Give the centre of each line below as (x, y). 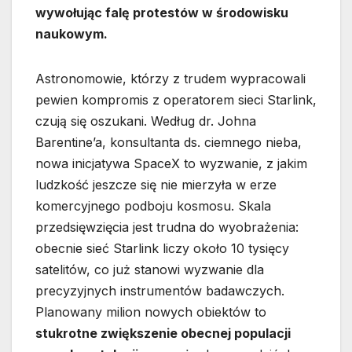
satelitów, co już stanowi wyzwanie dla (150, 270)
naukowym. (71, 34)
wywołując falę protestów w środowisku (162, 13)
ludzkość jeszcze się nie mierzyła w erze (156, 185)
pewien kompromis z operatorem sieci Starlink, (176, 100)
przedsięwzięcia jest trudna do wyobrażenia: (167, 227)
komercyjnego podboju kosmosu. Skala (153, 206)
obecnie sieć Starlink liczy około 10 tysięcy (162, 249)
